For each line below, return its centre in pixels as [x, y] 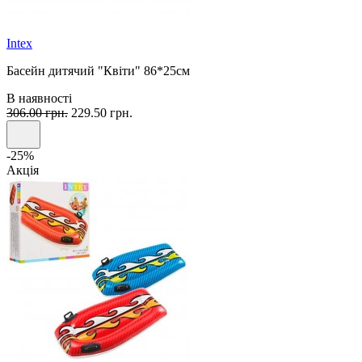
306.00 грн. [37, 113]
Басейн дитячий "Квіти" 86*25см [98, 71]
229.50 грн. [100, 113]
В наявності [39, 99]
